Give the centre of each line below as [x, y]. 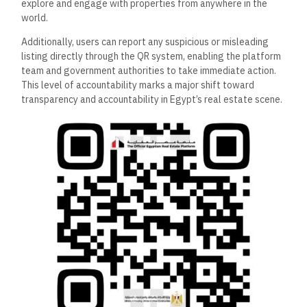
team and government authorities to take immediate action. [149, 70]
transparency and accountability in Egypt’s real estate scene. [152, 99]
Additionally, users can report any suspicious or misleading [145, 41]
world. [35, 17]
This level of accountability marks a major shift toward [138, 85]
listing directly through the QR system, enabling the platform [151, 56]
